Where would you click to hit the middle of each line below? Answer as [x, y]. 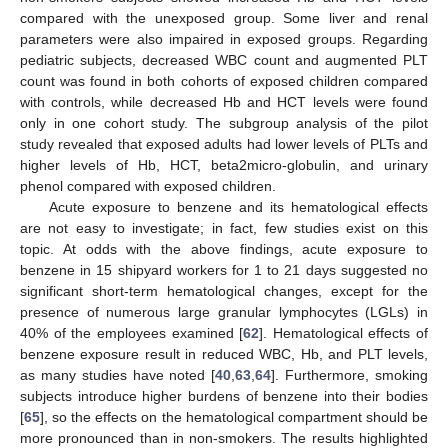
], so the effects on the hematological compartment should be [234, 417]
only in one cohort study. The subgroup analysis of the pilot [224, 123]
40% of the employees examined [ [132, 333]
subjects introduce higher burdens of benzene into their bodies [224, 396]
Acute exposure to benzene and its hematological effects [238, 207]
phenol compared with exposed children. [148, 186]
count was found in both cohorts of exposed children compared [224, 81]
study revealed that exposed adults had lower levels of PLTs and [224, 144]
